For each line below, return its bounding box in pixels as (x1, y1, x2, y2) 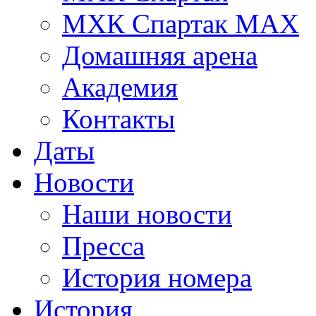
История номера (62, 262, 252, 293)
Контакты (62, 104, 175, 134)
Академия (62, 72, 178, 102)
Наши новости (62, 199, 232, 229)
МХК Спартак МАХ (62, 8, 299, 39)
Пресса (62, 231, 145, 261)
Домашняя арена (62, 40, 257, 71)
